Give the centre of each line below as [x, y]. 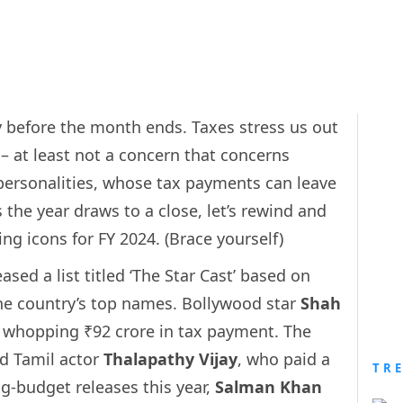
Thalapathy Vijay [170, 359]
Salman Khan [269, 387]
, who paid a [284, 359]
